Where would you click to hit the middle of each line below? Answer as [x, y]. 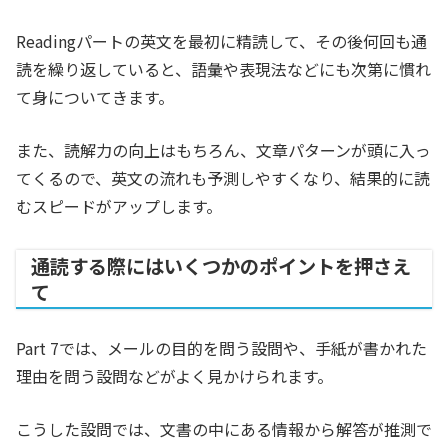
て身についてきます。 [95, 97]
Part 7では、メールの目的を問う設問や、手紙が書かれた [221, 348]
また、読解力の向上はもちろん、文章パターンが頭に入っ [223, 150]
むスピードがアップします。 [119, 206]
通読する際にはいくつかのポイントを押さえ [221, 266]
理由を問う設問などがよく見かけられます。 [174, 376]
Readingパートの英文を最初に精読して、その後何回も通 [221, 41]
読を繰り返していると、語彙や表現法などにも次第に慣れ [223, 69]
